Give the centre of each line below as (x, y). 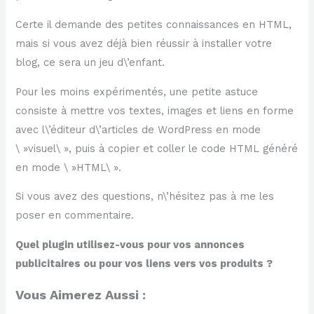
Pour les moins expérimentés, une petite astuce (137, 91)
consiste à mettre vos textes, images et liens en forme (155, 110)
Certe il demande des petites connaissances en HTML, (154, 25)
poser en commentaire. (75, 216)
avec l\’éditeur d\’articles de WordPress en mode (138, 129)
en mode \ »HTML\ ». (69, 167)
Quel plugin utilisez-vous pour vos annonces (130, 244)
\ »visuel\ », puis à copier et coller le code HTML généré (157, 148)
